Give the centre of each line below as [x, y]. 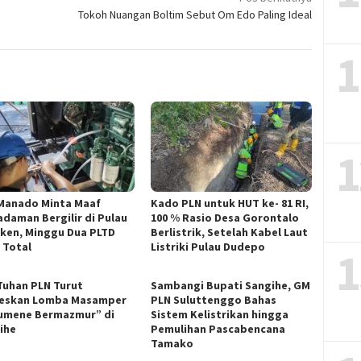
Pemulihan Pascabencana [218, 329]
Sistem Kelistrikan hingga [220, 315]
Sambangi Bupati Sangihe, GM [231, 286]
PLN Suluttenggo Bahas [214, 300]
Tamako [172, 344]
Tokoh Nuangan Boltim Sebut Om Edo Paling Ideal [195, 14]
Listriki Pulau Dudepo [208, 247]
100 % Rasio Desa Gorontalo [225, 218]
